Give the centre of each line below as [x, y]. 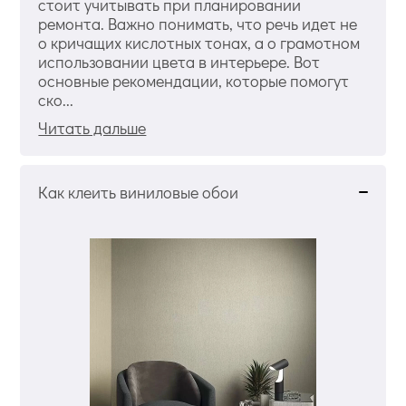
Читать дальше [92, 127]
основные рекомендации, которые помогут [194, 80]
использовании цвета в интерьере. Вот [179, 61]
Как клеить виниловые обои [139, 192]
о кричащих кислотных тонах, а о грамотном [199, 42]
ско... [56, 99]
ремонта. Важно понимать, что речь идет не [198, 23]
